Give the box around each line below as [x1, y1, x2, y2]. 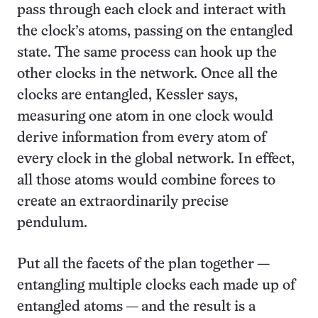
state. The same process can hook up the [17, 45, 277, 60]
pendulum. [17, 216, 87, 230]
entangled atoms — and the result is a [17, 300, 256, 314]
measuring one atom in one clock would [17, 109, 273, 124]
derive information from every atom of [17, 131, 266, 145]
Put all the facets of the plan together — [17, 257, 273, 271]
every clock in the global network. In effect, [17, 152, 295, 166]
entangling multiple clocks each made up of [17, 278, 295, 292]
